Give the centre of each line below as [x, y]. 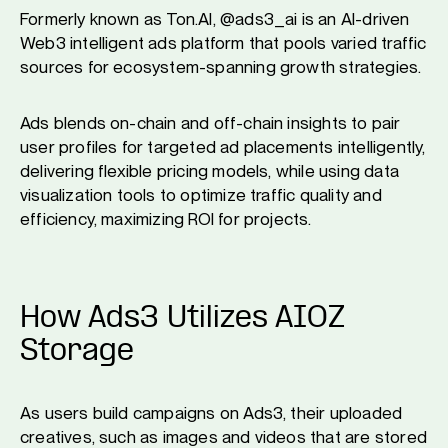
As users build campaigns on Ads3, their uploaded [211, 413]
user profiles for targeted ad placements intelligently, [223, 147]
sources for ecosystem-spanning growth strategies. [221, 67]
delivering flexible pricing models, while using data [209, 171]
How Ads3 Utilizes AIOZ [182, 319]
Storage [77, 352]
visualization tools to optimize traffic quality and [201, 195]
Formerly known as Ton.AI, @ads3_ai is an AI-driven [215, 19]
